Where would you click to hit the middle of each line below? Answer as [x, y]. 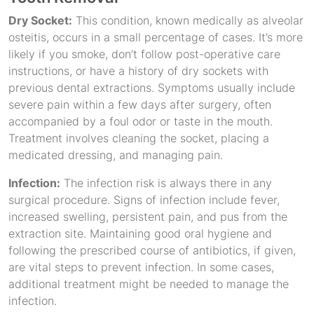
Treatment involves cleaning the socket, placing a [139, 138]
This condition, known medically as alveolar [188, 20]
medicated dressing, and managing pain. [116, 155]
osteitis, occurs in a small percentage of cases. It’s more [156, 37]
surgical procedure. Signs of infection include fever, [144, 200]
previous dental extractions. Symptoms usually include [152, 88]
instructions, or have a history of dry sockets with [138, 71]
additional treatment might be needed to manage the [149, 284]
